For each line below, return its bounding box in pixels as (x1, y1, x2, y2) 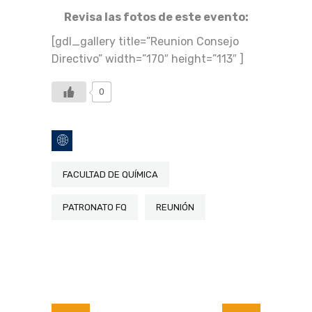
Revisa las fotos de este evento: (63, 10, 249, 24)
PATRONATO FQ (63, 202, 127, 212)
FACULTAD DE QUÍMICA (63, 169, 158, 180)
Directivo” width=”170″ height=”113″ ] (52, 52, 244, 65)
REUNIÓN (156, 202, 194, 212)
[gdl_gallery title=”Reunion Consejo (52, 35, 239, 48)
